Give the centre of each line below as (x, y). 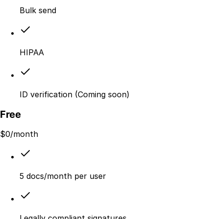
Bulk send (38, 10)
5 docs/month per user (63, 176)
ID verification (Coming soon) (75, 94)
